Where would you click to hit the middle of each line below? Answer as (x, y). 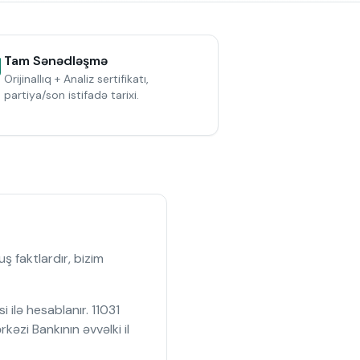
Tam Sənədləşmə (56, 61)
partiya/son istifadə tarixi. (72, 95)
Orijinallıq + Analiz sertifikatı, (76, 79)
